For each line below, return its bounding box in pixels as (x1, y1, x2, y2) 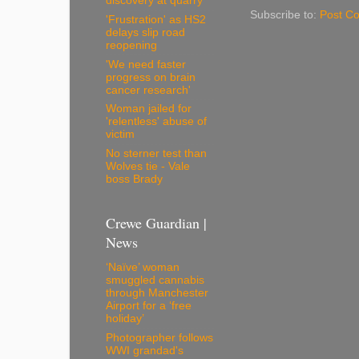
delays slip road (106, 26, 185, 38)
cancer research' (106, 83, 191, 96)
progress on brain (106, 71, 196, 83)
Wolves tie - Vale (106, 160, 190, 173)
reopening (106, 38, 157, 51)
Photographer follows (106, 331, 213, 344)
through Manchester (106, 286, 208, 299)
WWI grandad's (106, 344, 184, 357)
